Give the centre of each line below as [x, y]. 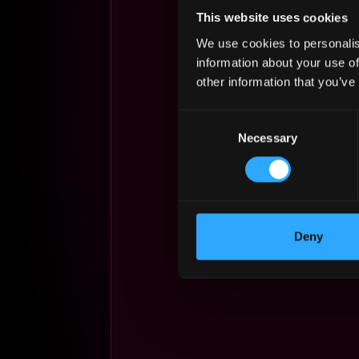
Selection [202, 138]
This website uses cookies [272, 18]
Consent [200, 119]
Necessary [268, 138]
